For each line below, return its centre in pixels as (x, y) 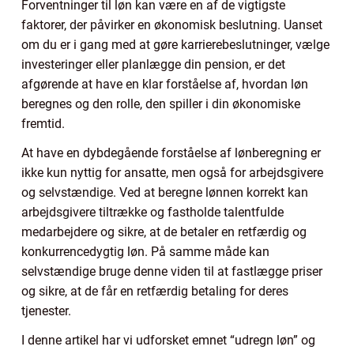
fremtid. (43, 123)
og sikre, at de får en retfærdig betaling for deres (155, 291)
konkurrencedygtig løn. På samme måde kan (145, 251)
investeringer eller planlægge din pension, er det (153, 64)
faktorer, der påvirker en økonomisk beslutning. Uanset (172, 24)
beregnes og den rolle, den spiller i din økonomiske (161, 104)
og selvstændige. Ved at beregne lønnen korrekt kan (165, 192)
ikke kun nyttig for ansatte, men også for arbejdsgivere (172, 172)
